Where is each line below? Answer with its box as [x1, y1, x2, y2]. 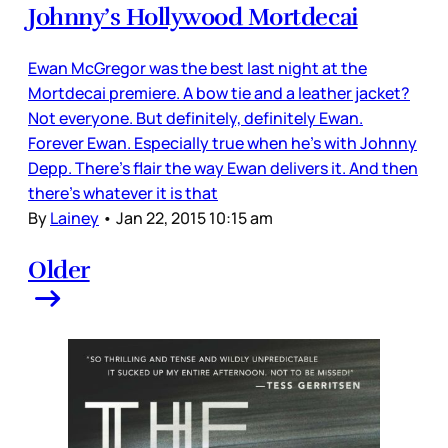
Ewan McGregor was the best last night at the [28, 56, 367, 79]
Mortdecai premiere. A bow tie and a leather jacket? [28, 81, 410, 104]
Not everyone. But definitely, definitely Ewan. [28, 106, 363, 129]
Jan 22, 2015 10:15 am [116, 206, 273, 229]
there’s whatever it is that [28, 181, 218, 204]
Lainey [50, 206, 99, 229]
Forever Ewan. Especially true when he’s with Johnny [28, 131, 417, 154]
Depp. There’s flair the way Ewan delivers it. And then [28, 156, 418, 179]
